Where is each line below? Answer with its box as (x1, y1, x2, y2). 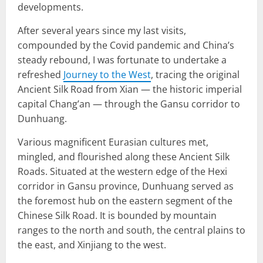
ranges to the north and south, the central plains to (18, 223, 245, 237)
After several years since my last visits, (18, 23, 186, 37)
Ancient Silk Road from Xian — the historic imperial (18, 82, 242, 96)
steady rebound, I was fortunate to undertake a (18, 53, 227, 66)
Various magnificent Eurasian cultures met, (18, 135, 208, 149)
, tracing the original (151, 68, 240, 81)
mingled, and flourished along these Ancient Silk (18, 150, 230, 163)
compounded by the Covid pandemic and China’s (18, 38, 234, 52)
